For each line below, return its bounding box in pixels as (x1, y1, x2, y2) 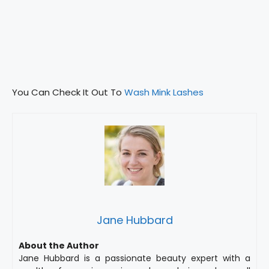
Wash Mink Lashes (124, 86, 204, 99)
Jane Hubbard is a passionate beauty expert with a (19, 252, 250, 264)
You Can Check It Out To (12, 86, 124, 99)
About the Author (19, 239, 99, 252)
